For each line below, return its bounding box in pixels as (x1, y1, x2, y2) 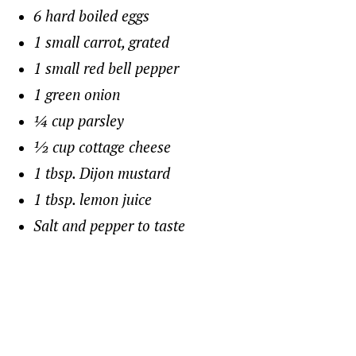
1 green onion (33, 83, 121, 104)
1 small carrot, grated (33, 31, 170, 52)
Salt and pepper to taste (33, 215, 186, 235)
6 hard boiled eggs (33, 5, 150, 25)
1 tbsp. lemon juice (33, 188, 153, 209)
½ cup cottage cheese (33, 136, 172, 157)
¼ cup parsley (33, 110, 125, 130)
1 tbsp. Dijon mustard (33, 162, 171, 183)
